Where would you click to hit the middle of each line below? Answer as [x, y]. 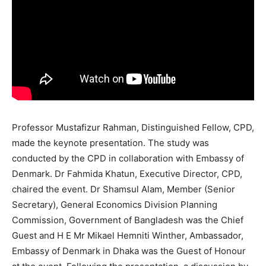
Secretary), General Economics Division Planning [115, 205]
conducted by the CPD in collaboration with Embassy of [128, 159]
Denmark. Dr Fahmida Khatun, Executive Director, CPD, [127, 174]
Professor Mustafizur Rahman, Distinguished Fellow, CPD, [133, 128]
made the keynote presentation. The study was [110, 143]
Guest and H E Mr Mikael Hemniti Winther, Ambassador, [128, 236]
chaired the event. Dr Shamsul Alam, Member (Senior [123, 189]
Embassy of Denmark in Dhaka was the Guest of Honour [129, 251]
